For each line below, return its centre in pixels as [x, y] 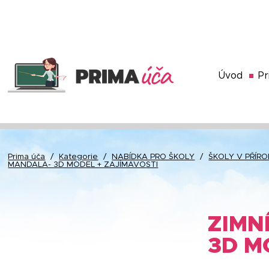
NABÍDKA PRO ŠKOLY [153, 157]
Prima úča [27, 157]
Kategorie [79, 157]
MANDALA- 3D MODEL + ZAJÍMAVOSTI [83, 165]
